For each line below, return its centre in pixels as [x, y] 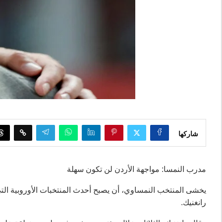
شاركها [188, 134]
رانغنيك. [194, 202]
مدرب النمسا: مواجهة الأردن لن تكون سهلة [137, 169]
